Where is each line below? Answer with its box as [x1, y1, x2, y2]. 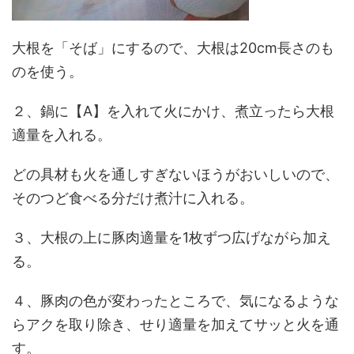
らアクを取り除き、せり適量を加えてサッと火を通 [12, 316, 339, 333]
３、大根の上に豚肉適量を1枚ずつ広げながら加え [12, 229, 331, 246]
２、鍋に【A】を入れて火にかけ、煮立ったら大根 [12, 103, 334, 119]
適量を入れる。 [12, 126, 111, 143]
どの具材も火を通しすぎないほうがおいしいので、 [12, 166, 339, 183]
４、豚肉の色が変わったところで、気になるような [12, 292, 339, 309]
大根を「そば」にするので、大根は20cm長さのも [12, 40, 334, 56]
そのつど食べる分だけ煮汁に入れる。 [12, 190, 254, 206]
